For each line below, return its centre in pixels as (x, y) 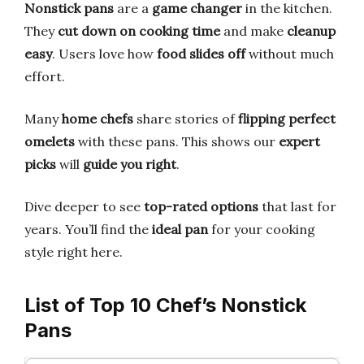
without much (290, 54)
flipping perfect (287, 119)
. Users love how (104, 54)
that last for (297, 206)
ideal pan (180, 229)
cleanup (311, 31)
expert (299, 141)
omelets (50, 141)
